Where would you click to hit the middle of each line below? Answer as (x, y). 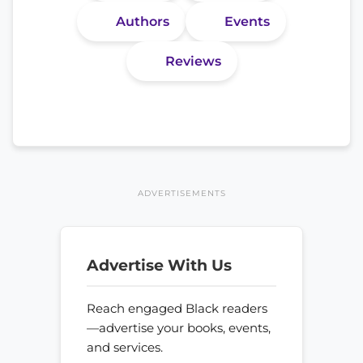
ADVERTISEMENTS (181, 193)
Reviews (193, 61)
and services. (125, 348)
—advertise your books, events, (179, 328)
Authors (143, 21)
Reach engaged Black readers (177, 309)
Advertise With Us (159, 265)
